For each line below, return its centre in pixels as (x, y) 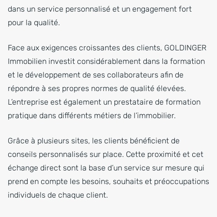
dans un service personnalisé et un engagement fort (100, 9)
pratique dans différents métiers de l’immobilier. (92, 116)
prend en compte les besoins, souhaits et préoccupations (108, 182)
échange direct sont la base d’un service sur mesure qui (106, 168)
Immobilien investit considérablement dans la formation (106, 62)
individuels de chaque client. (58, 195)
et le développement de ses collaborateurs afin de (96, 75)
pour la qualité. (34, 23)
